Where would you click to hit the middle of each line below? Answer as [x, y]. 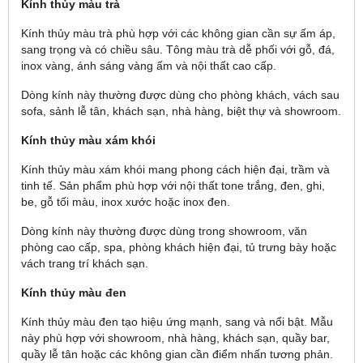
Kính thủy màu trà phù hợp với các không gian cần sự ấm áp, [178, 33]
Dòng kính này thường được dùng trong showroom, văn [164, 231]
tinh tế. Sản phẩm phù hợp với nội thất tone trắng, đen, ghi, [173, 186]
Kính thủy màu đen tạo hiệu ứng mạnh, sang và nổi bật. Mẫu [177, 322]
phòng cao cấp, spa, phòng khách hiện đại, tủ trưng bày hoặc [179, 247]
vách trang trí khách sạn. [85, 263]
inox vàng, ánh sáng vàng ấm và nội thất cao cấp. [149, 66]
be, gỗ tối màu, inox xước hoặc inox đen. [126, 202]
